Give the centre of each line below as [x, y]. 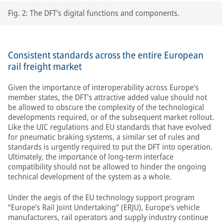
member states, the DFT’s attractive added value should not [108, 97]
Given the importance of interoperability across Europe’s [103, 87]
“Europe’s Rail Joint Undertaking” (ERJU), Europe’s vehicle [104, 207]
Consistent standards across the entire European [106, 55]
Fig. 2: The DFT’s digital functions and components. [94, 13]
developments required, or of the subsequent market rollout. [111, 117]
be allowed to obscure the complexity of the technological [106, 107]
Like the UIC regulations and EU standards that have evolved [110, 127]
